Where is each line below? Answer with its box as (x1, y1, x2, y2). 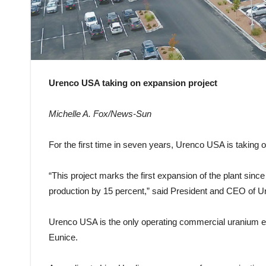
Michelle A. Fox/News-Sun (49, 108, 151, 119)
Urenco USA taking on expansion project (49, 77, 217, 88)
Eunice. (49, 232, 78, 242)
